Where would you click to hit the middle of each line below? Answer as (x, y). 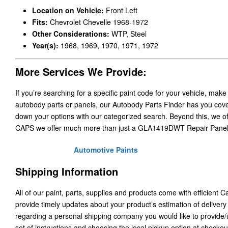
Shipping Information (67, 172)
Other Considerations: (72, 34)
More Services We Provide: (81, 72)
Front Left (121, 10)
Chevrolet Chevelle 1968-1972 (99, 22)
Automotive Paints (106, 150)
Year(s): (46, 46)
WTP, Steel (129, 34)
